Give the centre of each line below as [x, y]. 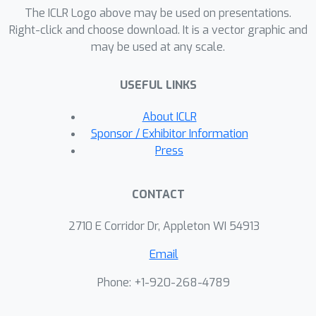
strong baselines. [107, 15]
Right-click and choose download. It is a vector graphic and [158, 30]
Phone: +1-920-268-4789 [164, 283]
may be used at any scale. [158, 47]
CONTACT [158, 195]
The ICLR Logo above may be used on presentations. [158, 13]
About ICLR [169, 117]
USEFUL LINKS [158, 85]
